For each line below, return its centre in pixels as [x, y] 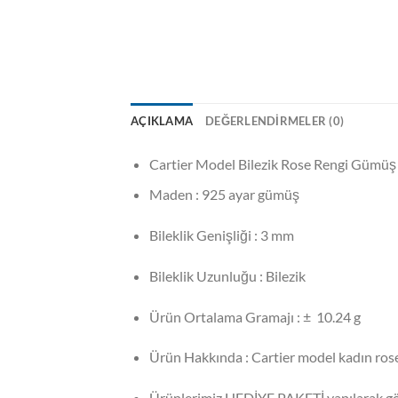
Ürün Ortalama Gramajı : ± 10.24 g [255, 316]
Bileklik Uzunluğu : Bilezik [227, 275]
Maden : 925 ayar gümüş [224, 195]
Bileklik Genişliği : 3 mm [221, 235]
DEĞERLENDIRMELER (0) [275, 120]
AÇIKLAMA [162, 120]
